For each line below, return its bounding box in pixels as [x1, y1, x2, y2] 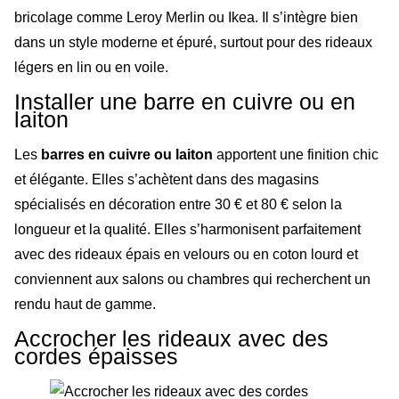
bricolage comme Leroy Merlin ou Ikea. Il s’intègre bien [14, 9, 358, 25]
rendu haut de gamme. [14, 297, 156, 313]
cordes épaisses [14, 344, 178, 370]
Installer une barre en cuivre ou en [14, 89, 355, 115]
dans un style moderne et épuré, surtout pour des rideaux [14, 34, 372, 50]
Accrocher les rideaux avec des [14, 326, 329, 352]
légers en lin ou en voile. [14, 59, 168, 75]
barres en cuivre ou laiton [41, 147, 213, 163]
